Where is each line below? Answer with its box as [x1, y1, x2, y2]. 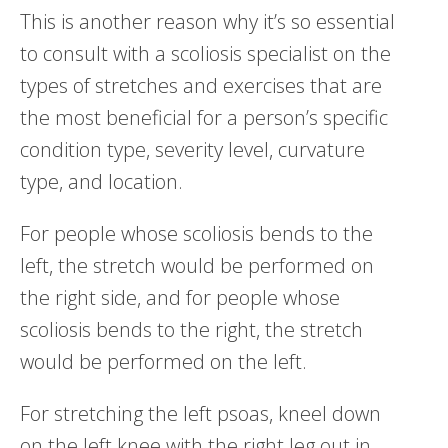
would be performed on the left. [20, 347, 307, 375]
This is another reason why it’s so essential [20, 7, 395, 35]
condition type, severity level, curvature [20, 135, 365, 163]
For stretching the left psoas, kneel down [20, 399, 381, 427]
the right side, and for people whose [20, 283, 340, 311]
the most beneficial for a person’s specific [20, 103, 388, 131]
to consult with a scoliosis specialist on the [20, 39, 391, 67]
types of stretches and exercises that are [20, 71, 382, 99]
